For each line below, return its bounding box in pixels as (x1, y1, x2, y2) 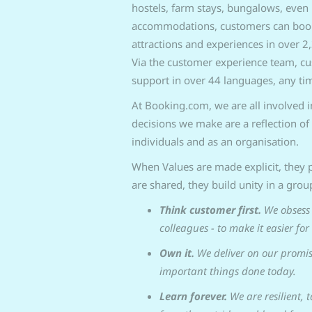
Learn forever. (159, 289, 230, 303)
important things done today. (159, 264, 296, 278)
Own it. (159, 246, 197, 260)
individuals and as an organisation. (131, 134, 302, 148)
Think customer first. (159, 203, 264, 217)
